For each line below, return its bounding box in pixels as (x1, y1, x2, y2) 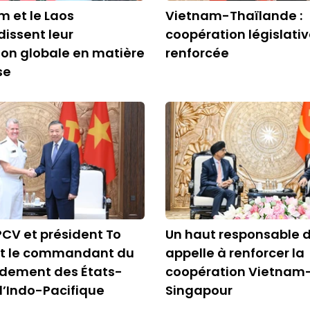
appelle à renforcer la (165, 244, 304, 262)
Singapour (165, 282, 232, 299)
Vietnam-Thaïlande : (165, 7, 302, 24)
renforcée (165, 44, 229, 62)
